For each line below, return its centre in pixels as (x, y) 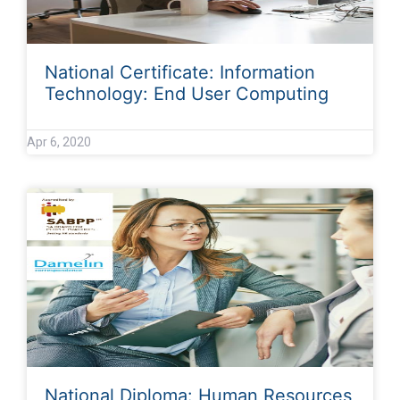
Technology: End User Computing (187, 93)
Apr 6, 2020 (59, 142)
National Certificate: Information (180, 72)
